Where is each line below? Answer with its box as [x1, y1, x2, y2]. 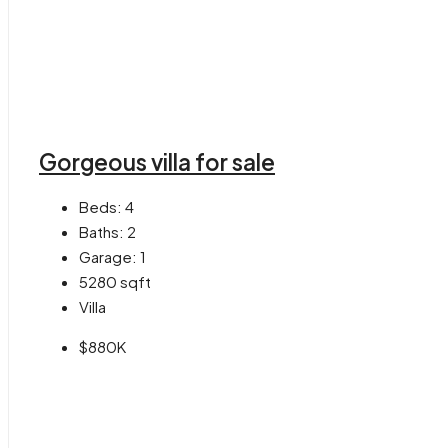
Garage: [79, 247, 137, 267]
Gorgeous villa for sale [39, 148, 275, 177]
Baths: [79, 222, 124, 242]
